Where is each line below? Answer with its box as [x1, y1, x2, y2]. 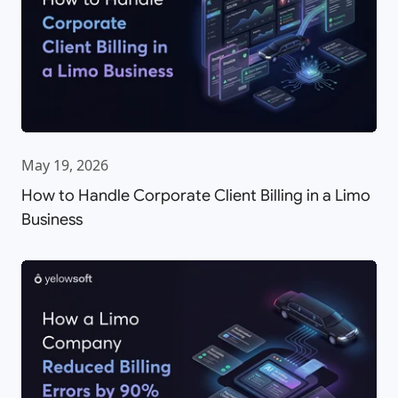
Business [21, 209, 83, 229]
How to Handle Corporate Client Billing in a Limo [21, 185, 370, 205]
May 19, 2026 [21, 155, 108, 175]
